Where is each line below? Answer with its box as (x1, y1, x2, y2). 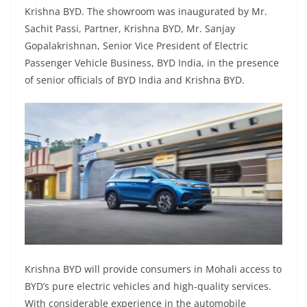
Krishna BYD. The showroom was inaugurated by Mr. (25, 5, 267, 19)
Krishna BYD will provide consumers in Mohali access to (25, 262, 282, 275)
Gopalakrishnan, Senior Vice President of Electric (25, 39, 248, 53)
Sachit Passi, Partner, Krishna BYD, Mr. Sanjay (25, 22, 235, 36)
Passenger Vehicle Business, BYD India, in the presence (25, 56, 279, 70)
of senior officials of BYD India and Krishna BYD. (25, 73, 245, 87)
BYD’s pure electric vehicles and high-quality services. (25, 279, 271, 293)
